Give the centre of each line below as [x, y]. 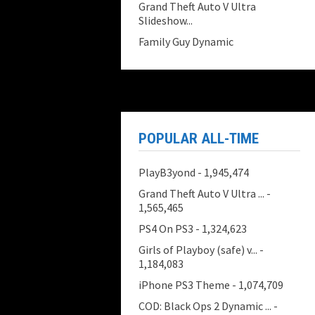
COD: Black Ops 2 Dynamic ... [205, 306]
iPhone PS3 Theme [184, 285]
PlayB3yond [167, 172]
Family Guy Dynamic [186, 41]
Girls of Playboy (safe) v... [198, 250]
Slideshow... [166, 20]
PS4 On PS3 [166, 229]
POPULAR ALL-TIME [199, 139]
